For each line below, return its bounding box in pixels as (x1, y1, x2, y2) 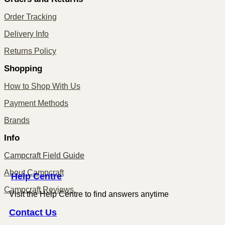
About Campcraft (4, 168, 64, 177)
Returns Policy (4, 47, 56, 56)
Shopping (4, 64, 42, 74)
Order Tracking (4, 13, 57, 22)
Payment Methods (4, 99, 68, 108)
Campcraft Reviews (4, 185, 74, 194)
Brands (4, 116, 30, 125)
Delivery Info (4, 30, 49, 39)
